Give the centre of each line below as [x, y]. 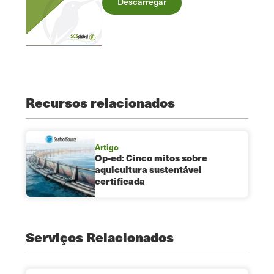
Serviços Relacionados [100, 237]
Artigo [107, 147]
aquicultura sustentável [148, 169]
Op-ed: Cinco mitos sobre [151, 157]
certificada [120, 181]
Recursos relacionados [100, 103]
